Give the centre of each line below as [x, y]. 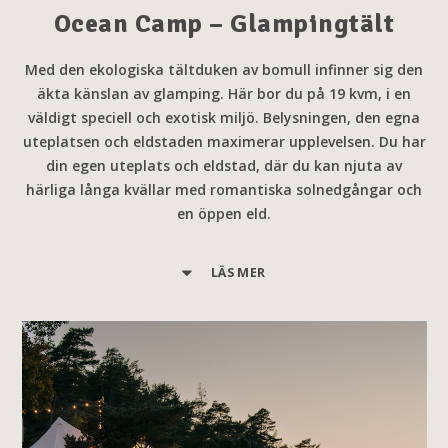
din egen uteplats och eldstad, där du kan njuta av [224, 165]
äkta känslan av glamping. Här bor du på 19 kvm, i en [224, 93]
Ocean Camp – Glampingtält [224, 24]
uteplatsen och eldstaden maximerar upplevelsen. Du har [224, 141]
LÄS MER [238, 272]
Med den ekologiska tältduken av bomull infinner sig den [224, 69]
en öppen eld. [224, 213]
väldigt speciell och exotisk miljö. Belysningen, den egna [224, 117]
